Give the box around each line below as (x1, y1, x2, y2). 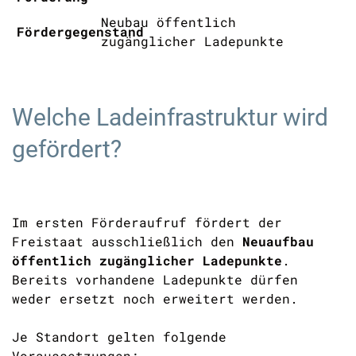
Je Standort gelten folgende (12, 328, 226, 345)
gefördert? (12, 135, 122, 163)
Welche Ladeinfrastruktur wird (12, 103, 328, 131)
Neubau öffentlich (101, 14, 237, 30)
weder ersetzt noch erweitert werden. (12, 290, 298, 307)
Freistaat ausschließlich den (12, 233, 242, 250)
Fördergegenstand (17, 23, 145, 40)
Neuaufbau (242, 233, 314, 250)
